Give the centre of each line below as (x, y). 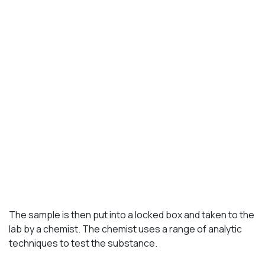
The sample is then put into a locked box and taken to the (132, 214)
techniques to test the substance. (83, 243)
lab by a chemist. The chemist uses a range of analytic (125, 229)
